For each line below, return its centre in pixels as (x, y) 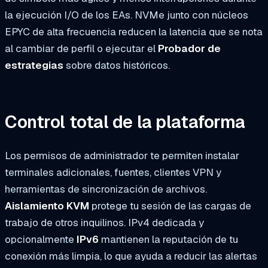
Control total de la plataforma (125, 122)
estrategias (34, 65)
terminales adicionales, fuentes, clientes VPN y (113, 173)
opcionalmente (41, 240)
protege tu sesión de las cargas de (170, 206)
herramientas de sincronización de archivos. (106, 189)
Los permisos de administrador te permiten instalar (122, 156)
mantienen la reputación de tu (168, 240)
